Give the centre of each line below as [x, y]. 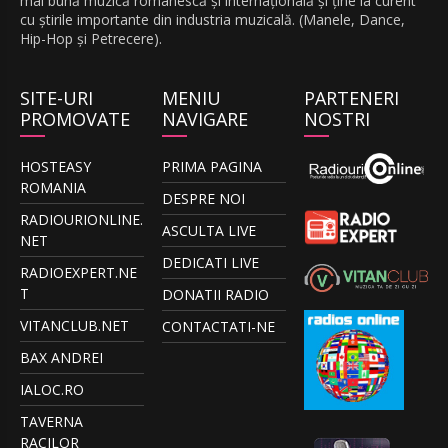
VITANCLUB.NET [74, 326]
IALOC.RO [51, 390]
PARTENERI [352, 98]
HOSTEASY [55, 167]
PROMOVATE [74, 119]
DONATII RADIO [216, 295]
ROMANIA [52, 188]
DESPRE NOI [204, 199]
